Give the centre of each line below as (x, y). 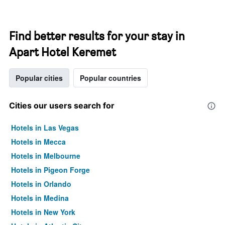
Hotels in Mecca (38, 142)
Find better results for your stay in (97, 36)
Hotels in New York (43, 212)
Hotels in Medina (40, 198)
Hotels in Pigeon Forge (50, 170)
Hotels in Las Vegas (45, 128)
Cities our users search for (62, 105)
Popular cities (39, 78)
